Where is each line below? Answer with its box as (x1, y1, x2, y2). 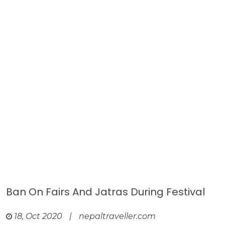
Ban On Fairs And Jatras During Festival (6, 185, 205, 199)
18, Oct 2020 (14, 211, 62, 221)
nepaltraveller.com (79, 211, 156, 221)
